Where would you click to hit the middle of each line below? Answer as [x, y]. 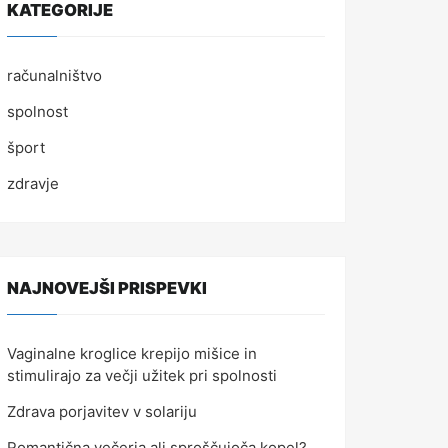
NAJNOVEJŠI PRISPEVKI [107, 288]
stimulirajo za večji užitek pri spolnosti [142, 375]
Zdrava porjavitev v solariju [102, 411]
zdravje [33, 183]
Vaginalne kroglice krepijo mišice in [132, 353]
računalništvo [54, 75]
